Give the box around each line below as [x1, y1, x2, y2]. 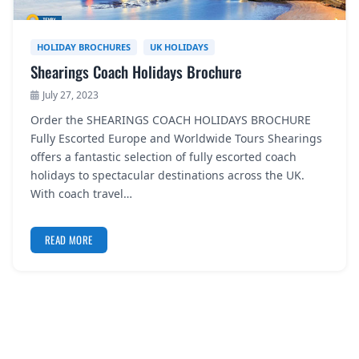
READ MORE [45, 232, 93, 248]
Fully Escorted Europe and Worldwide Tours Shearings [30, 131, 322, 146]
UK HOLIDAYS [150, 41, 208, 53]
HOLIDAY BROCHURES [37, 41, 131, 53]
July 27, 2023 [42, 88, 99, 102]
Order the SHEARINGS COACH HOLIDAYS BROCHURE [30, 112, 311, 127]
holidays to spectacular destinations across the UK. [30, 167, 305, 183]
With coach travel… [30, 186, 132, 201]
